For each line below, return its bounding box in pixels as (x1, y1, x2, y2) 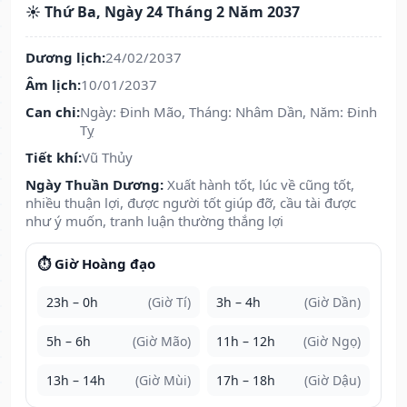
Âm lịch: (25, 75, 81, 94)
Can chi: (25, 103, 80, 122)
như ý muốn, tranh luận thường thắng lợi (25, 212, 283, 231)
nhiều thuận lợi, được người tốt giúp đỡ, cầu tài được (25, 194, 356, 213)
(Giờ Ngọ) (303, 333, 361, 351)
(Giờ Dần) (304, 293, 361, 312)
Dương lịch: (25, 48, 105, 67)
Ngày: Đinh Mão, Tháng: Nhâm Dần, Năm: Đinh (80, 103, 377, 122)
